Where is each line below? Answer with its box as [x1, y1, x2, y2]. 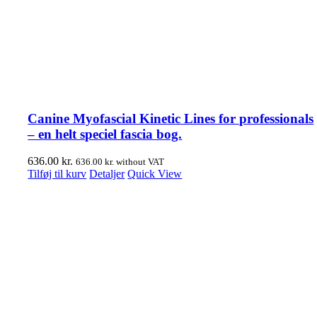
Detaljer [89, 168, 125, 180]
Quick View [127, 168, 183, 180]
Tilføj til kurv [28, 168, 87, 180]
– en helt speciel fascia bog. [28, 126, 183, 142]
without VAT [114, 156, 165, 168]
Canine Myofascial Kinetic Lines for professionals [28, 110, 314, 126]
